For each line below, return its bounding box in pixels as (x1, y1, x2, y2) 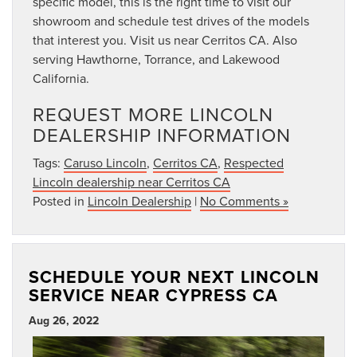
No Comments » (200, 192, 288, 210)
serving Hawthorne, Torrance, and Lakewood (33, 50, 280, 69)
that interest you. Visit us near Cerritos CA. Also (33, 31, 297, 49)
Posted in (33, 192, 88, 210)
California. (33, 69, 89, 88)
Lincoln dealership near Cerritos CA (33, 173, 230, 191)
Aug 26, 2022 (29, 312, 99, 329)
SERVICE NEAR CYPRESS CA (29, 283, 278, 308)
